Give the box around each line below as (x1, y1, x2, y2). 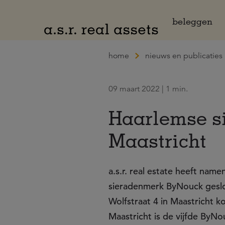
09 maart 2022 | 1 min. (108, 84, 188, 94)
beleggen (172, 16, 212, 27)
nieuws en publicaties (145, 51, 222, 61)
